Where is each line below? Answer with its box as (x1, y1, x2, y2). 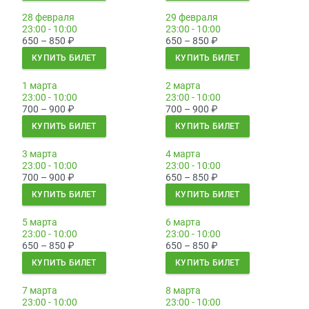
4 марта (166, 148, 201, 160)
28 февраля (22, 12, 74, 23)
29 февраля (166, 12, 218, 23)
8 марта (166, 285, 201, 297)
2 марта (166, 80, 201, 92)
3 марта (22, 148, 57, 160)
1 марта (22, 80, 57, 92)
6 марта (166, 217, 201, 228)
